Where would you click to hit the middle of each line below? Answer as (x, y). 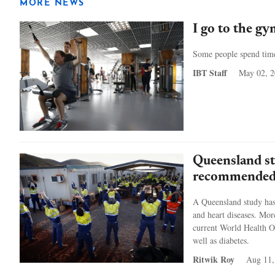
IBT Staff (211, 73)
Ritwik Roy (215, 260)
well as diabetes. (221, 241)
